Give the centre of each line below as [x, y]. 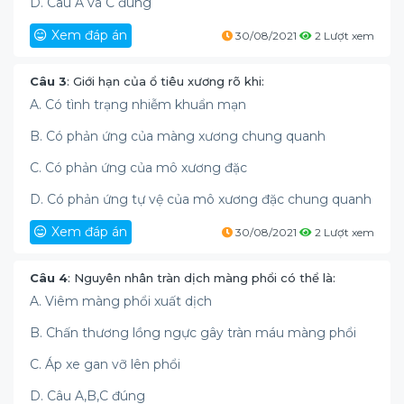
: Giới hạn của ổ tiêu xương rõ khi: [165, 81]
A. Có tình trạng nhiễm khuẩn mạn [138, 105]
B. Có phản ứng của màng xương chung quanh [178, 136]
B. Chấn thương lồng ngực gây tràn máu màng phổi [193, 333]
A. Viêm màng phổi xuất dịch [121, 301]
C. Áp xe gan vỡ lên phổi [105, 364]
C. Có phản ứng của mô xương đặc [138, 168]
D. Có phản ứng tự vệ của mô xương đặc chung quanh [201, 199]
